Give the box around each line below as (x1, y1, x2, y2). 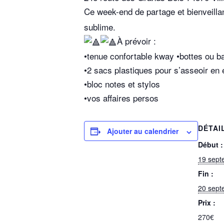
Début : (198, 139, 223, 150)
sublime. (84, 20, 115, 33)
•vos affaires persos (84, 91, 158, 104)
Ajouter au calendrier (107, 126, 178, 136)
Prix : (198, 197, 215, 208)
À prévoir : (117, 34, 156, 47)
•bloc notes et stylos (84, 77, 160, 90)
